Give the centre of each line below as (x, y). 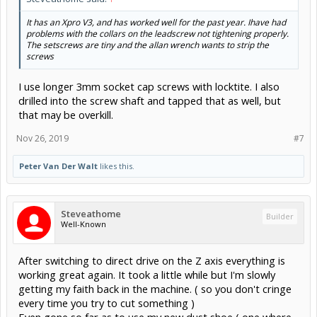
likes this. (116, 166)
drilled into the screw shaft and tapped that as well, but (150, 101)
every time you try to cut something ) (106, 303)
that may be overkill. (66, 115)
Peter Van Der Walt (58, 166)
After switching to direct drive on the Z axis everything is (152, 261)
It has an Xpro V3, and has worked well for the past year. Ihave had (156, 22)
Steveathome (91, 214)
